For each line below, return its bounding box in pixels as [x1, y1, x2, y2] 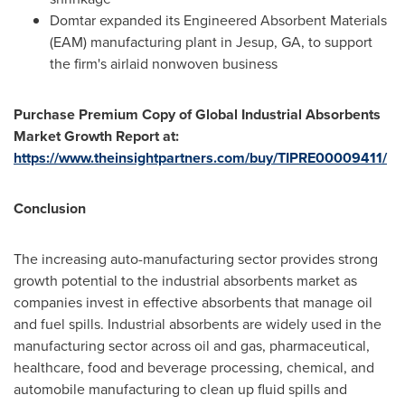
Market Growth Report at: [14, 126, 179, 146]
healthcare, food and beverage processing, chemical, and [14, 357, 374, 378]
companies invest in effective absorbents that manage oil [14, 292, 372, 313]
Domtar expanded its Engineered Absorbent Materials [50, 10, 387, 31]
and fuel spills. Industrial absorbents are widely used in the [14, 314, 381, 334]
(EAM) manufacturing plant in [50, 32, 236, 52]
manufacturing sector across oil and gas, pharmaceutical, [14, 335, 370, 356]
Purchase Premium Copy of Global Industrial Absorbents [14, 104, 381, 125]
